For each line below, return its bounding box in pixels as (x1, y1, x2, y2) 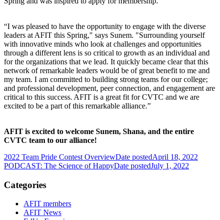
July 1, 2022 (151, 161, 189, 170)
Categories (4, 179, 46, 190)
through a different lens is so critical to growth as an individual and (4, 48, 210, 57)
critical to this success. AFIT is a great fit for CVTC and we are (4, 92, 199, 101)
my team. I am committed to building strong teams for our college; (4, 75, 208, 83)
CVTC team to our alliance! (4, 136, 97, 144)
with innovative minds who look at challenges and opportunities (4, 39, 201, 48)
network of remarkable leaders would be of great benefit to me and (4, 66, 210, 75)
